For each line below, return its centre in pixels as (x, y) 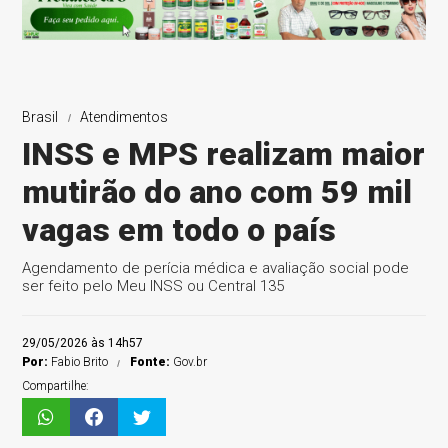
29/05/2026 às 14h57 (83, 343)
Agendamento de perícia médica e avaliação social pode (216, 268)
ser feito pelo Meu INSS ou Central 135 (153, 286)
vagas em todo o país (179, 230)
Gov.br (190, 362)
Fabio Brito (80, 362)
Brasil (40, 117)
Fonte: (152, 362)
